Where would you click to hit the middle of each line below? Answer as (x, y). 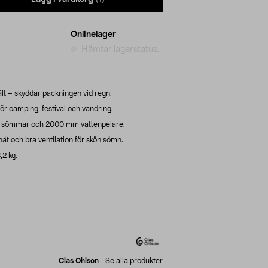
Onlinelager (93, 34)
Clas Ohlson (79, 261)
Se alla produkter (134, 261)
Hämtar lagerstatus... (122, 49)
